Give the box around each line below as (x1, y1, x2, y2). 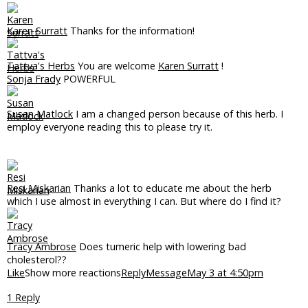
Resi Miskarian (7, 181, 71, 195)
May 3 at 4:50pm (187, 266, 263, 279)
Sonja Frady (7, 72, 60, 85)
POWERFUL (60, 72, 115, 85)
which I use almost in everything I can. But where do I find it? (7, 195, 281, 208)
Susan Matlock (7, 107, 73, 120)
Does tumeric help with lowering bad (76, 240, 246, 253)
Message (146, 266, 187, 279)
